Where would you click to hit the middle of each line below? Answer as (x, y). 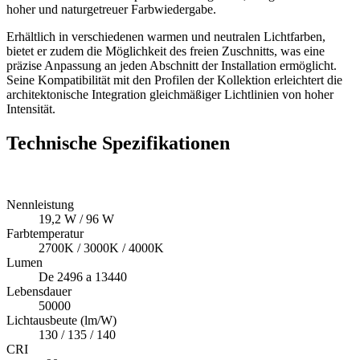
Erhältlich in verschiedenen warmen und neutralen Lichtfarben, (166, 36)
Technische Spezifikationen (118, 143)
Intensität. (31, 108)
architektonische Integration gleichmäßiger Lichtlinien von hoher (170, 94)
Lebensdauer (39, 291)
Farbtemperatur (45, 233)
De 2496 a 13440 (83, 276)
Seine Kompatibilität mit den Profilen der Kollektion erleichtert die (174, 80)
